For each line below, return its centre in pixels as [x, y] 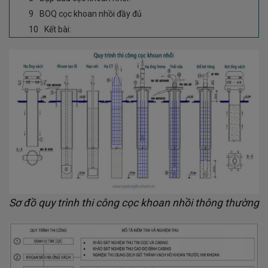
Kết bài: [58, 29]
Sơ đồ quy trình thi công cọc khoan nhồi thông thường [134, 202]
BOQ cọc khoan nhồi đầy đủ [91, 13]
